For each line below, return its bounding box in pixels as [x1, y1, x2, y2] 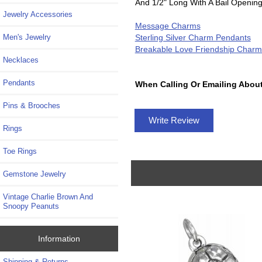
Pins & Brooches [3, 101, 60, 111]
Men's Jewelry [3, 33, 51, 42]
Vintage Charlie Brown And [3, 192, 93, 202]
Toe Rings [3, 147, 37, 156]
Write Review [146, 115, 202, 126]
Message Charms [135, 20, 201, 30]
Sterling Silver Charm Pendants [135, 32, 251, 42]
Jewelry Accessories [3, 10, 73, 19]
